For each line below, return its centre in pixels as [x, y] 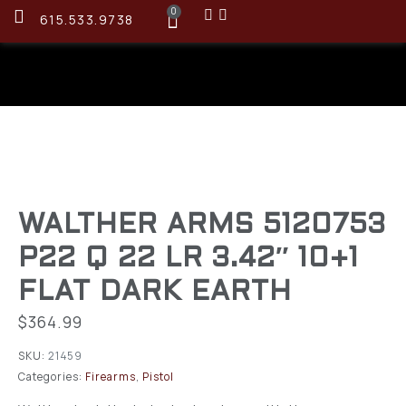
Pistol [158, 376]
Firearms [111, 376]
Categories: [50, 376]
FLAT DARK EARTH [155, 292]
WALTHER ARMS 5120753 [202, 225]
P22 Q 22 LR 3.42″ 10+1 [188, 259]
